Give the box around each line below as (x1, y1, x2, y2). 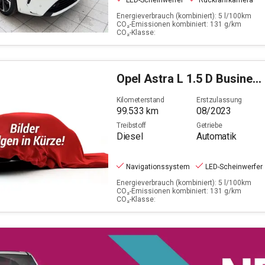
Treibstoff (117, 121, 146, 130)
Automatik (196, 131, 237, 142)
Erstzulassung (196, 96, 243, 104)
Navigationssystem (126, 163, 190, 171)
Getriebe (196, 121, 222, 130)
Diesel (117, 131, 143, 142)
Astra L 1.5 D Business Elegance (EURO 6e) (144, 71, 253, 86)
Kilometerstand (117, 96, 164, 104)
